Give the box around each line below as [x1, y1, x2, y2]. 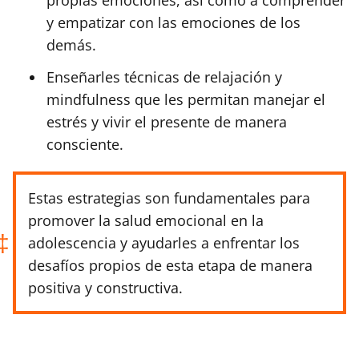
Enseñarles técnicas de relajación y [46, 67, 282, 87]
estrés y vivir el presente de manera [46, 111, 287, 131]
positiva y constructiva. [28, 277, 183, 297]
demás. [46, 34, 96, 54]
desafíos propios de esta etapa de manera [28, 255, 313, 275]
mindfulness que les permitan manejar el [46, 89, 325, 109]
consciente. [46, 134, 123, 154]
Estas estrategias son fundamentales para [28, 188, 310, 208]
